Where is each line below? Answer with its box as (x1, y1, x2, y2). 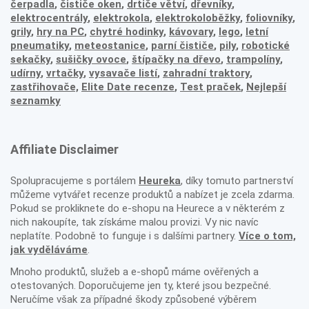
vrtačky (46, 67, 83, 79)
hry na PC (37, 26, 84, 38)
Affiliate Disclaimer (10, 142, 119, 157)
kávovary (169, 26, 213, 38)
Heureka (139, 175, 181, 187)
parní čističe (151, 39, 214, 52)
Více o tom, (239, 230, 296, 242)
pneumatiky (10, 39, 69, 52)
